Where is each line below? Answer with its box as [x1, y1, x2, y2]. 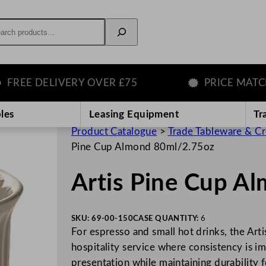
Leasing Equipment [88, 109, 179, 119]
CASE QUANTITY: [132, 215, 201, 223]
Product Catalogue [71, 126, 157, 137]
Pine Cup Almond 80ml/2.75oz [71, 141, 215, 152]
